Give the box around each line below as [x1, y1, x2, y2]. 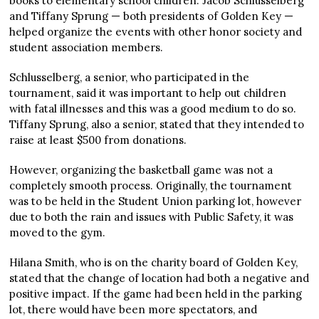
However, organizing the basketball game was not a [9, 163, 273, 177]
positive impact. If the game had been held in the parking [9, 287, 303, 300]
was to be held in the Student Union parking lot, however [9, 194, 302, 208]
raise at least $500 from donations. [9, 133, 187, 147]
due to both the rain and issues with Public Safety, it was [9, 210, 294, 224]
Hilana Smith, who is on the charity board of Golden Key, [9, 256, 298, 269]
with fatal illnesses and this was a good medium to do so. [9, 102, 297, 115]
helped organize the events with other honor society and [9, 25, 303, 38]
